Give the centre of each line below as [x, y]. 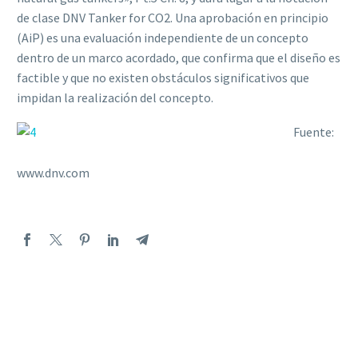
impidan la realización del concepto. [115, 98]
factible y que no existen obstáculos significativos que [163, 78]
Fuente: [313, 131]
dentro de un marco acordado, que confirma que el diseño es [179, 58]
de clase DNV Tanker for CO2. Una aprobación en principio [173, 18]
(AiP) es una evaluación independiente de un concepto [163, 38]
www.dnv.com [53, 172]
